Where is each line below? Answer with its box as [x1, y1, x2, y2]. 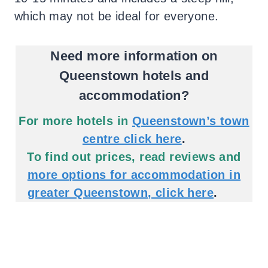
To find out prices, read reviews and [27, 150, 241, 163]
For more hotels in [19, 114, 129, 127]
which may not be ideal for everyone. [14, 9, 219, 23]
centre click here [82, 132, 182, 145]
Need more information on [50, 48, 218, 63]
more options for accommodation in [27, 167, 241, 181]
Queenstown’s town [132, 114, 249, 127]
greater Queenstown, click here [28, 185, 214, 199]
